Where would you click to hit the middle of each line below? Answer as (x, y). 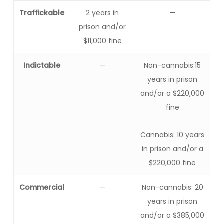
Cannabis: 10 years (173, 135)
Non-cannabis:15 (173, 65)
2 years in (103, 13)
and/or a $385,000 (173, 215)
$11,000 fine (102, 41)
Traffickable (42, 13)
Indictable (42, 65)
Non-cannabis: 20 (172, 187)
